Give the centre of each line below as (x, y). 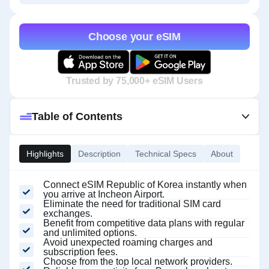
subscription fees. (80, 252)
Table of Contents (77, 116)
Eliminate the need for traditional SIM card (132, 204)
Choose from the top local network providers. (138, 261)
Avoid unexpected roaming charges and (128, 242)
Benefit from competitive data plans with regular (144, 223)
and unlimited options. (90, 233)
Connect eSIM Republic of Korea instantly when (145, 185)
